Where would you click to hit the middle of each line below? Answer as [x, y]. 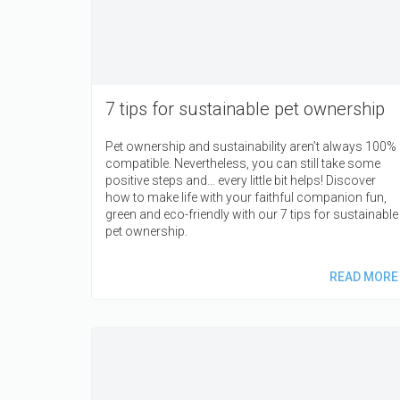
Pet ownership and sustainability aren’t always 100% [251, 147]
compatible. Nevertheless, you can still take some [243, 164]
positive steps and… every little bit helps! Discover [241, 181]
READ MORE [363, 277]
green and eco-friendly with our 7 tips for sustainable [252, 215]
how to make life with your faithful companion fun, [246, 198]
